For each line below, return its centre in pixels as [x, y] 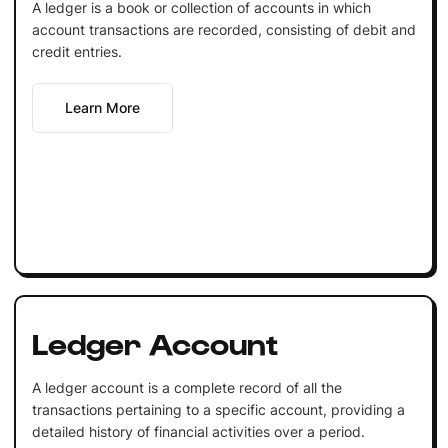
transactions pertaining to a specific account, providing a [218, 409]
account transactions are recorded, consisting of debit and [223, 29]
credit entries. [76, 51]
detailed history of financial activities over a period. [198, 431]
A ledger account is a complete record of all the [186, 387]
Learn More [102, 107]
